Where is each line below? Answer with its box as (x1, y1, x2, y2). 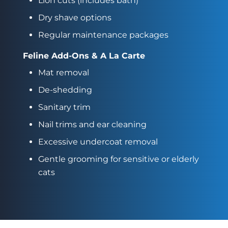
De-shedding (38, 84, 92, 95)
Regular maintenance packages (38, 30, 168, 40)
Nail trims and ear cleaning (38, 119, 147, 129)
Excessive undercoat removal (38, 136, 158, 147)
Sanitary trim (38, 102, 91, 112)
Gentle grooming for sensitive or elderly (38, 154, 199, 164)
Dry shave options (38, 12, 111, 22)
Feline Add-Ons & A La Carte (22, 50, 145, 61)
